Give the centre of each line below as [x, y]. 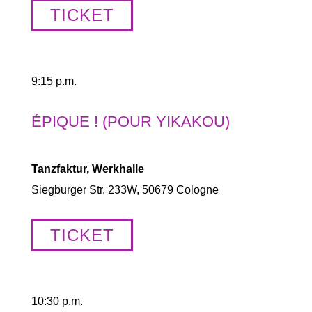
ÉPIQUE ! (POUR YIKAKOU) [130, 122]
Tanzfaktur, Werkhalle [87, 169]
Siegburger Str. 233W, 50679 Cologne [125, 190]
